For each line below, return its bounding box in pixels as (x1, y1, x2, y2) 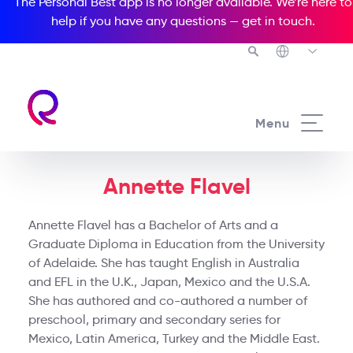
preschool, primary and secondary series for (28, 312, 281, 327)
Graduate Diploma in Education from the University (28, 236, 325, 251)
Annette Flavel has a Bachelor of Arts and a (28, 217, 278, 232)
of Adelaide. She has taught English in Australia (28, 255, 299, 270)
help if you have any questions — (50, 13, 242, 28)
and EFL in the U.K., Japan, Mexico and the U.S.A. (28, 274, 310, 289)
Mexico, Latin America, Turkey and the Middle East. (28, 331, 320, 346)
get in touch (241, 13, 312, 28)
